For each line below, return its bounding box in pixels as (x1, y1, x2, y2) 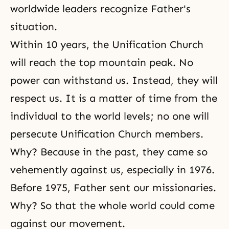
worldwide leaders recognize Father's (10, 3, 191, 15)
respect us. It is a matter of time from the (10, 92, 217, 104)
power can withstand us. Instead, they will (10, 74, 218, 86)
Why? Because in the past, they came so (10, 146, 208, 158)
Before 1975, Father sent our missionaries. (10, 181, 216, 194)
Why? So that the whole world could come (10, 199, 215, 212)
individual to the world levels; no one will (10, 110, 209, 122)
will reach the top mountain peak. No (10, 56, 193, 68)
